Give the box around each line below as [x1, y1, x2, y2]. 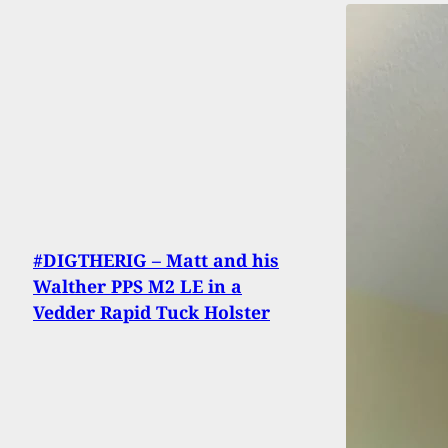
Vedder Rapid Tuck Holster [33, 300, 270, 325]
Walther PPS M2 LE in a [33, 274, 242, 299]
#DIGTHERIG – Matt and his [33, 248, 279, 273]
